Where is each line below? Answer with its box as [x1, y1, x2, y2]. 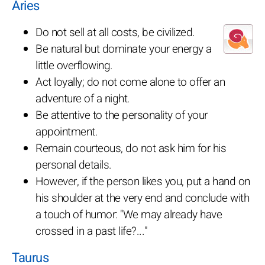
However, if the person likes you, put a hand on [35, 173, 250, 190]
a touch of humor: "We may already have [35, 206, 222, 223]
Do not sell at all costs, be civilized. [35, 24, 195, 41]
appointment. [35, 123, 98, 140]
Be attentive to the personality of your [35, 106, 208, 124]
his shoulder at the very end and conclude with [35, 189, 249, 206]
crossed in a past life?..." [35, 222, 147, 240]
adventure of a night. [35, 90, 130, 107]
